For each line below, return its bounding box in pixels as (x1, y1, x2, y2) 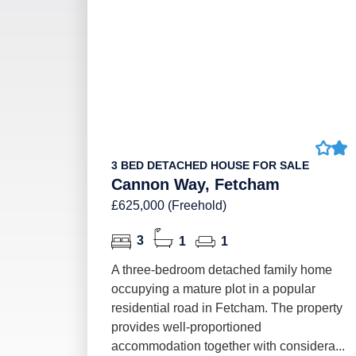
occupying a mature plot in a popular (110, 282, 315, 296)
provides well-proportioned (110, 320, 261, 334)
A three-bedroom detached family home (110, 263, 332, 277)
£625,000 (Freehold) (110, 199, 226, 212)
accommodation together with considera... (110, 339, 345, 353)
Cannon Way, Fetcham (110, 176, 280, 193)
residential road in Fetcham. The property (110, 301, 342, 315)
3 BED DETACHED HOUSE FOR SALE (110, 159, 309, 172)
